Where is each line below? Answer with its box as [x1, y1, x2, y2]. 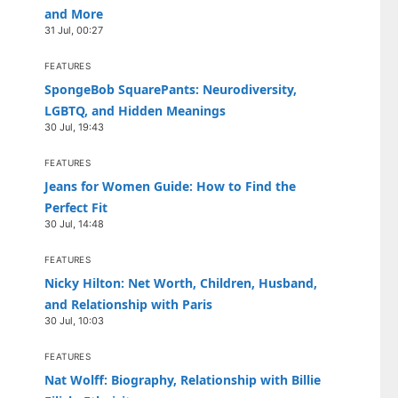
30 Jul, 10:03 [44, 314, 104, 327]
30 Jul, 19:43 [44, 121, 104, 133]
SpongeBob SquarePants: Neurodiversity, [44, 81, 297, 98]
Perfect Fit [44, 199, 107, 216]
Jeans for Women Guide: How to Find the [44, 178, 296, 195]
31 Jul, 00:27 [44, 24, 103, 36]
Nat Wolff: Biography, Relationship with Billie [44, 371, 321, 388]
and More [44, 5, 103, 22]
